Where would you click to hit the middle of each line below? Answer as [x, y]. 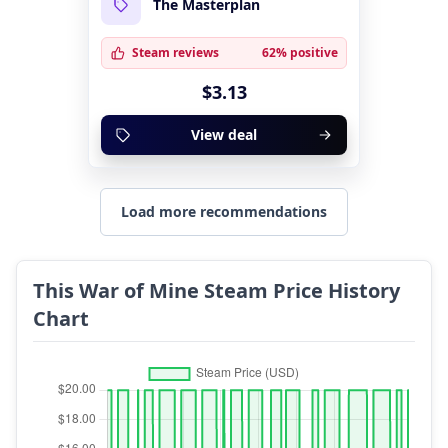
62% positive [300, 52]
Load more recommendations [224, 211]
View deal [224, 134]
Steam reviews [175, 52]
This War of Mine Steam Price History [216, 290]
